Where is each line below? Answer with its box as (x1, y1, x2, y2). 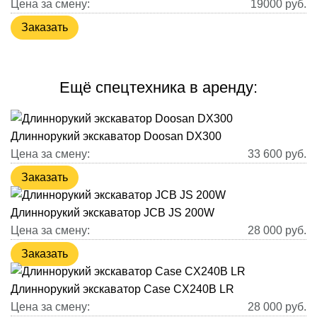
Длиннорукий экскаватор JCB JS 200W (11, 207, 214, 219)
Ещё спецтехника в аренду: (59, 78, 258, 96)
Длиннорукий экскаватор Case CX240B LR (11, 283, 234, 296)
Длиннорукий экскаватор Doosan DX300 (11, 130, 221, 143)
